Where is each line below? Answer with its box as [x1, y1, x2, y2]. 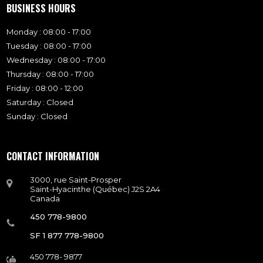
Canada [30, 194, 60, 204]
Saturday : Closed [6, 97, 74, 107]
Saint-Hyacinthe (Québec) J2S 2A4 [30, 184, 161, 194]
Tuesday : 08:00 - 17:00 [6, 41, 92, 51]
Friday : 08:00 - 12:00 [6, 83, 84, 93]
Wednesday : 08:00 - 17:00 [6, 55, 106, 65]
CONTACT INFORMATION [6, 149, 100, 164]
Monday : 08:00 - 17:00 [6, 27, 92, 37]
